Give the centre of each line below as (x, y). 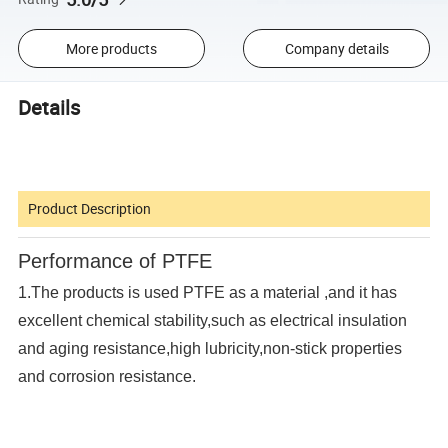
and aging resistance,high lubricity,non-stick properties (210, 348)
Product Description (90, 208)
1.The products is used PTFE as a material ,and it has (208, 292)
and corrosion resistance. (107, 376)
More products (111, 48)
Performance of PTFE (115, 260)
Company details (336, 48)
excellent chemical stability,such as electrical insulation (213, 320)
